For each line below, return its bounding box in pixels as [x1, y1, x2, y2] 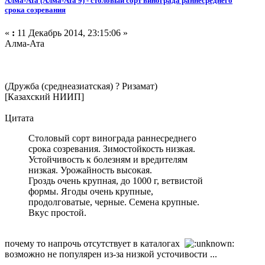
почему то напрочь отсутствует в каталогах [5, 238, 185, 249]
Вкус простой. [28, 208, 86, 218]
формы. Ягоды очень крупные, [28, 186, 153, 197]
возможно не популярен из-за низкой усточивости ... [5, 249, 217, 260]
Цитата [5, 113, 34, 124]
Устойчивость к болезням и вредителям [28, 154, 188, 165]
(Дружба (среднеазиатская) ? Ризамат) [5, 81, 157, 92]
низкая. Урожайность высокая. [28, 165, 152, 176]
